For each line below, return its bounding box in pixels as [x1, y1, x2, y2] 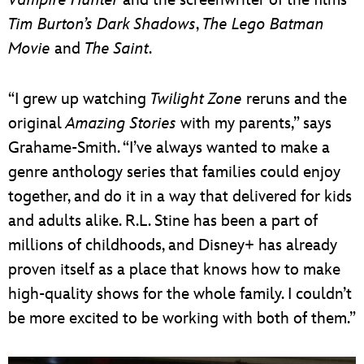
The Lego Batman [202, 14, 324, 34]
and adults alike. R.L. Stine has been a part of [8, 210, 318, 231]
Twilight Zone [150, 89, 242, 109]
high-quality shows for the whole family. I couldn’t [8, 284, 352, 304]
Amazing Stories [66, 113, 176, 133]
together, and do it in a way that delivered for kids [8, 186, 352, 206]
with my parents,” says [176, 113, 331, 133]
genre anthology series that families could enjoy [8, 162, 340, 182]
